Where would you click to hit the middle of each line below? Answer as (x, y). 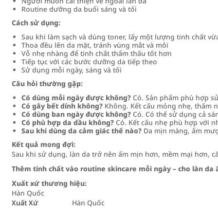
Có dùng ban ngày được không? (76, 114)
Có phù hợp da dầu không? (68, 122)
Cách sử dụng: (36, 23)
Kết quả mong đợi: (44, 144)
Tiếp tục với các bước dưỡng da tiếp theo (89, 62)
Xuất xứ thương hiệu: (49, 183)
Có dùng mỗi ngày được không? (76, 98)
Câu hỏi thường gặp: (47, 83)
